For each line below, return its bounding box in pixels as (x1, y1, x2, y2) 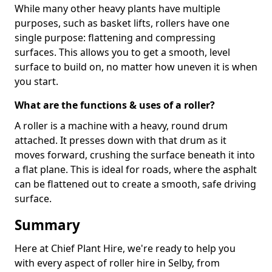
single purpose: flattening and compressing (15, 31, 216, 45)
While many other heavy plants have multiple (15, 2, 220, 16)
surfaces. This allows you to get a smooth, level (15, 46, 230, 59)
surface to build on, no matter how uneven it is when (15, 60, 257, 74)
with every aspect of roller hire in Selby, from (15, 256, 220, 270)
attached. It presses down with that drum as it (15, 134, 226, 148)
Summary (15, 216, 80, 235)
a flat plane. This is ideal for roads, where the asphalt (15, 163, 257, 177)
